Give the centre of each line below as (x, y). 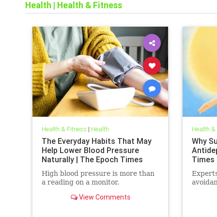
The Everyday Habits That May (96, 141)
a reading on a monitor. (80, 182)
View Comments (104, 197)
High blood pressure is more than (98, 173)
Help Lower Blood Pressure (90, 150)
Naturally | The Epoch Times (92, 159)
